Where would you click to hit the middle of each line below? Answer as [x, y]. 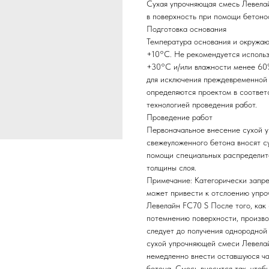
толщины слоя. [171, 168]
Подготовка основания [186, 29]
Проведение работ [180, 117]
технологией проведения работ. [202, 105]
